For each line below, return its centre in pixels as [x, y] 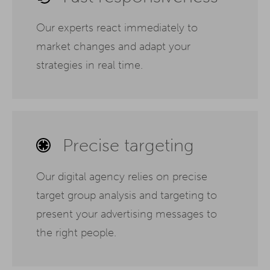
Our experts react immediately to [117, 28]
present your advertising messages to [127, 214]
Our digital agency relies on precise [122, 177]
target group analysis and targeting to [127, 196]
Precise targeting [128, 146]
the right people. [76, 233]
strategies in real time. [89, 65]
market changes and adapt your [113, 47]
